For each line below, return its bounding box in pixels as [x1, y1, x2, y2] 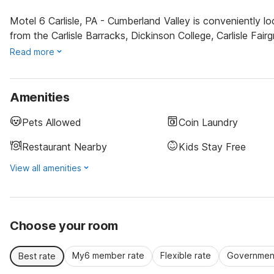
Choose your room [10, 218, 119, 233]
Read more [10, 46, 54, 57]
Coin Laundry [179, 116, 238, 128]
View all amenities [10, 163, 81, 173]
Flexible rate [160, 250, 211, 261]
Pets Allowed [22, 116, 81, 128]
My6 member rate [72, 250, 144, 261]
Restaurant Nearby [22, 141, 107, 153]
